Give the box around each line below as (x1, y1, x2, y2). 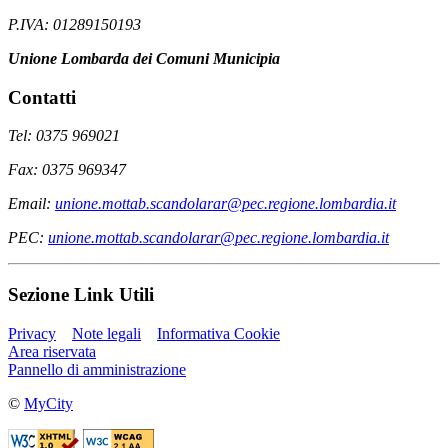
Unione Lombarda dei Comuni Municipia (8, 49, 280, 67)
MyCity (24, 394, 73, 412)
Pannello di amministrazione (8, 360, 186, 378)
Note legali (72, 324, 141, 342)
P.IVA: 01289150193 (8, 15, 141, 33)
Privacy (8, 324, 56, 342)
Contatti (8, 86, 76, 108)
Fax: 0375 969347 (8, 161, 126, 179)
